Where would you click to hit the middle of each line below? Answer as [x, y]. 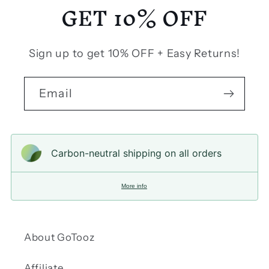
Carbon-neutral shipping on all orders [136, 153]
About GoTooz [59, 237]
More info [134, 186]
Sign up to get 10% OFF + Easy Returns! [134, 53]
